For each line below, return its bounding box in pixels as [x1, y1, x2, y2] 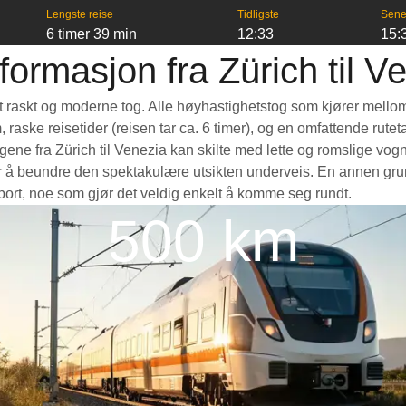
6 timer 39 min [45, 26, 137, 42]
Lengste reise [45, 8, 113, 21]
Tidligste [237, 8, 280, 21]
